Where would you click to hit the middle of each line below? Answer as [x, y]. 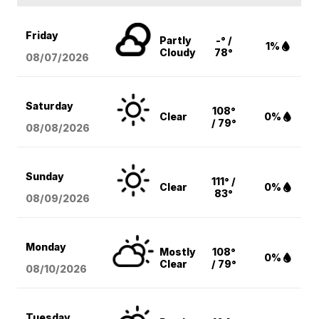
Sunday [45, 177]
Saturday [50, 106]
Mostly [178, 252]
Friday [42, 36]
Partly [176, 41]
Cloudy [178, 53]
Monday [46, 247]
